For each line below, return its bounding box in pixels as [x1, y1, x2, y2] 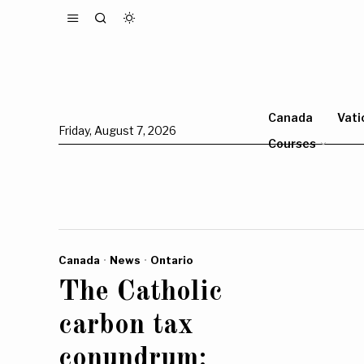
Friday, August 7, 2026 [58, 123, 176, 138]
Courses [268, 136, 316, 151]
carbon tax [58, 311, 193, 340]
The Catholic [58, 278, 223, 307]
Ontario [150, 253, 193, 267]
